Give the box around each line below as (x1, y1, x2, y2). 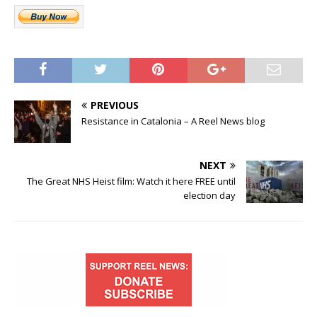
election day (183, 189, 236, 202)
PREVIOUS (91, 98, 139, 113)
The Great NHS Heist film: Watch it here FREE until (27, 175, 236, 188)
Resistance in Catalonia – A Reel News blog (81, 115, 265, 128)
